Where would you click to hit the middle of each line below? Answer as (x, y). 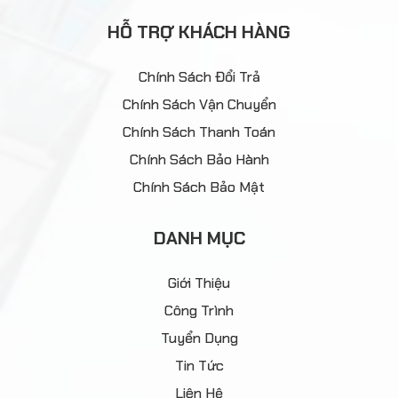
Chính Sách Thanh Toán (199, 131)
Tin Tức (199, 365)
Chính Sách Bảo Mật (199, 187)
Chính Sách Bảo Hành (199, 159)
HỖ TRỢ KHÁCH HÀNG (199, 32)
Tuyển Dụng (199, 338)
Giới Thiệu (199, 283)
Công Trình (199, 310)
